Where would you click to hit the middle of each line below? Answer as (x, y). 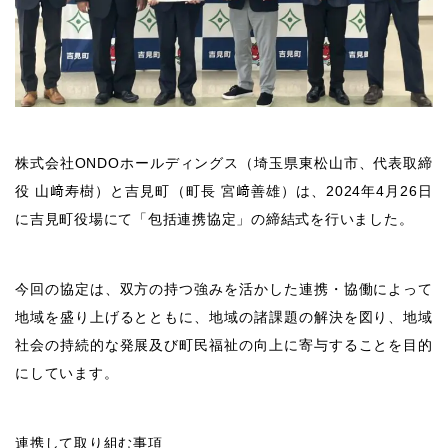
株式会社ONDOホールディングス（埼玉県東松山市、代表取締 (224, 162)
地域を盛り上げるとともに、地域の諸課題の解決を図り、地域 (224, 316)
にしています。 (67, 372)
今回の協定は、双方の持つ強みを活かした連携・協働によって (224, 288)
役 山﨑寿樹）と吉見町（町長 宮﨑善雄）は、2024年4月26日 (224, 190)
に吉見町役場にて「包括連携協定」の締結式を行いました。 (214, 218)
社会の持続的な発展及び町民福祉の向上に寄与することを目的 (224, 344)
